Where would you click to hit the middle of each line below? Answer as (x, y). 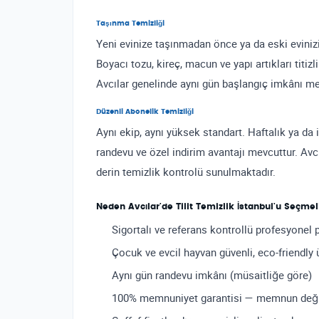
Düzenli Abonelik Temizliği (145, 112)
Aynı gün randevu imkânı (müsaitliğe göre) (212, 275)
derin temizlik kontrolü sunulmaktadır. (186, 172)
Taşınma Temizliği (130, 23)
